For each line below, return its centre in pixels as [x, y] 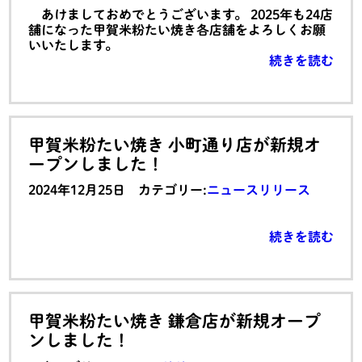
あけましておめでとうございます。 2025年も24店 [181, 15]
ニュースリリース [259, 190]
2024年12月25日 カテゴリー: [118, 190]
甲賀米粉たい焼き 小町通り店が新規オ [175, 145]
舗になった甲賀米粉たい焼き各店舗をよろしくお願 [177, 30]
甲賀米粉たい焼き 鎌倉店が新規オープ [175, 321]
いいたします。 [74, 46]
